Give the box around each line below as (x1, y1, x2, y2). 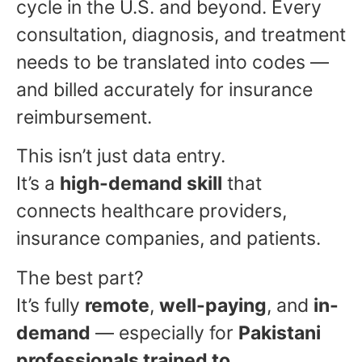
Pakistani (238, 321, 321, 344)
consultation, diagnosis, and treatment (16, 23, 346, 47)
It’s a (16, 172, 60, 196)
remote (85, 293, 149, 317)
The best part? (16, 266, 144, 289)
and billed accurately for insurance (16, 78, 313, 102)
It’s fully (16, 293, 85, 317)
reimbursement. (16, 106, 152, 129)
